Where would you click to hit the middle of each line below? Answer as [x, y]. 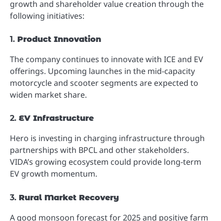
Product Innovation [59, 39]
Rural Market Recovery [69, 197]
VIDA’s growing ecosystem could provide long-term [106, 162]
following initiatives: [47, 16]
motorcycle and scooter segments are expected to [104, 83]
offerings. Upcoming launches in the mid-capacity [102, 71]
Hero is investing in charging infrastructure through [107, 138]
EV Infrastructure [56, 118]
